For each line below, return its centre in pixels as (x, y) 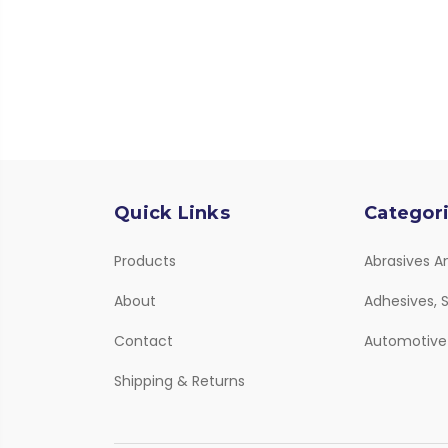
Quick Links (172, 212)
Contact (143, 340)
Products (145, 260)
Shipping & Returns (179, 380)
